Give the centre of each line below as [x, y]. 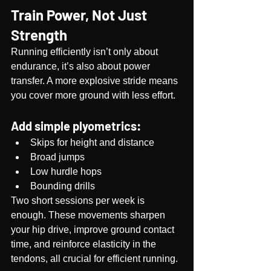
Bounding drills [63, 186]
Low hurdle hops [66, 171]
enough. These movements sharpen [89, 215]
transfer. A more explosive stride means [96, 81]
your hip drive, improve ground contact [94, 230]
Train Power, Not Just [80, 15]
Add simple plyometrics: [76, 126]
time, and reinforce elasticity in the [85, 244]
